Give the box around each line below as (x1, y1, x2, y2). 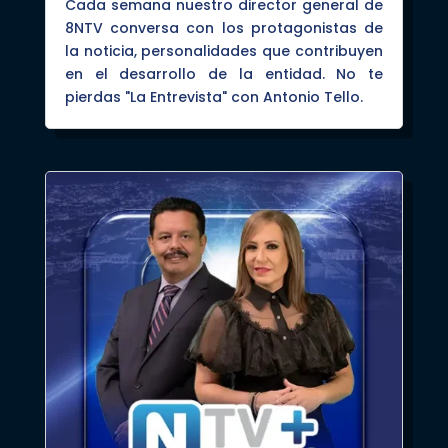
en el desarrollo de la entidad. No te (64, 64, 384, 85)
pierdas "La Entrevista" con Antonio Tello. (64, 87, 363, 108)
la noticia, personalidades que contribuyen (64, 41, 384, 62)
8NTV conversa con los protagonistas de (64, 18, 384, 39)
